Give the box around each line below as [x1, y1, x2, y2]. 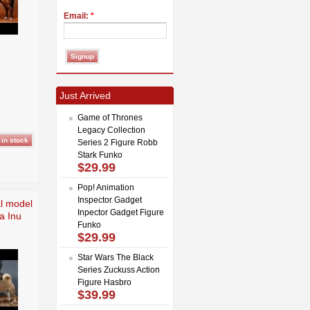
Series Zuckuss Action [77, 264, 160, 275]
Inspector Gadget [77, 194, 142, 205]
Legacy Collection [77, 125, 145, 135]
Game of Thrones [77, 112, 143, 122]
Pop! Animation [77, 182, 134, 192]
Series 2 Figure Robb [77, 137, 158, 147]
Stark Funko [77, 149, 122, 160]
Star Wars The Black [77, 252, 154, 262]
